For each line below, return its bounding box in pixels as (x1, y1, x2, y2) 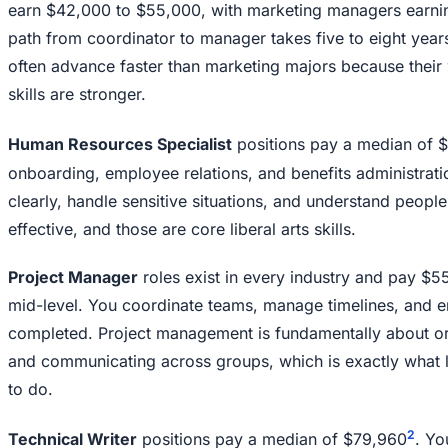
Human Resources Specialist (8, 134, 232, 155)
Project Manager (8, 266, 138, 287)
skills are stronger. (8, 84, 146, 105)
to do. (8, 378, 53, 399)
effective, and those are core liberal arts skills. (8, 218, 356, 239)
